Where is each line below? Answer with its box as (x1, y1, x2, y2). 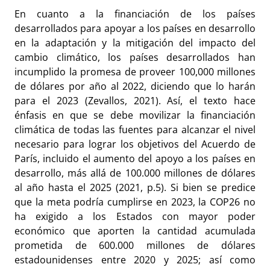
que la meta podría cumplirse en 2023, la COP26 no (14, 195, 256, 209)
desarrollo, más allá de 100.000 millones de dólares (14, 166, 256, 180)
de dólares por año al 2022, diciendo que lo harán (14, 80, 256, 93)
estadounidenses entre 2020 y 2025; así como (14, 253, 256, 267)
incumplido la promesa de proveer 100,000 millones (14, 65, 256, 79)
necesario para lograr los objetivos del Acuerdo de (14, 137, 256, 151)
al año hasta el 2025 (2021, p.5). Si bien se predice (14, 181, 256, 195)
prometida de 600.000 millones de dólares (14, 239, 256, 253)
